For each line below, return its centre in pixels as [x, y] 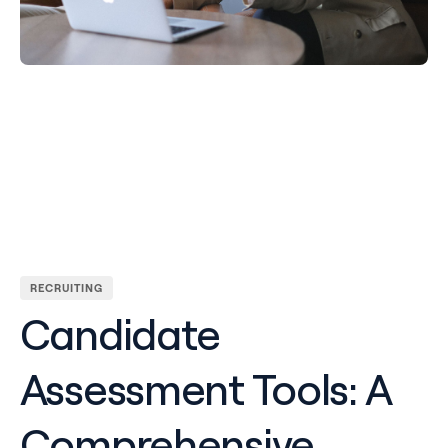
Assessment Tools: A [205, 388]
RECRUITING [66, 287]
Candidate [120, 333]
